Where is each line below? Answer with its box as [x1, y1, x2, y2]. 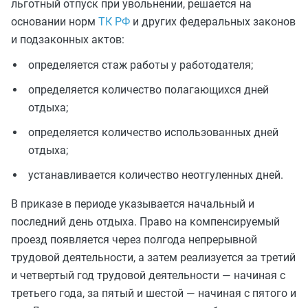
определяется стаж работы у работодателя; [28, 58, 253, 71]
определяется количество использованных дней [28, 126, 278, 139]
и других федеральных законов [130, 15, 296, 28]
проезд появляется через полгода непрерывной [11, 233, 257, 246]
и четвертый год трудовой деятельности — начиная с [11, 269, 285, 282]
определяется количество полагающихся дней [28, 83, 269, 96]
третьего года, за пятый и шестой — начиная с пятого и [11, 287, 296, 300]
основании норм [11, 15, 98, 28]
